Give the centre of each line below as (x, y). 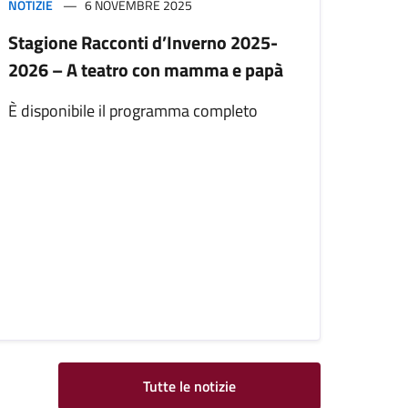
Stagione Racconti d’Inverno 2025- (143, 43)
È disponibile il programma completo (133, 111)
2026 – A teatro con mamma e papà (146, 70)
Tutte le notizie (189, 387)
